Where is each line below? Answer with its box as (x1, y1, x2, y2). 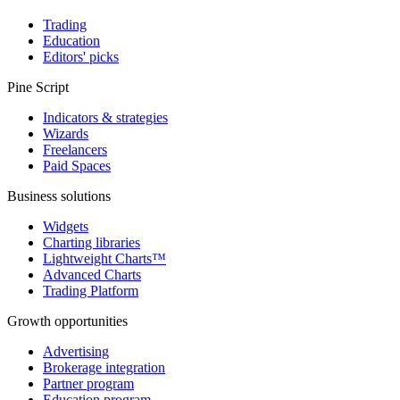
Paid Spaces (43, 157, 111, 173)
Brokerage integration (43, 359, 165, 375)
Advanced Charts (43, 266, 141, 282)
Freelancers (43, 141, 107, 157)
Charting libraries (43, 234, 140, 250)
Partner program (43, 375, 134, 391)
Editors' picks (43, 48, 119, 64)
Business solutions (7, 187, 111, 204)
